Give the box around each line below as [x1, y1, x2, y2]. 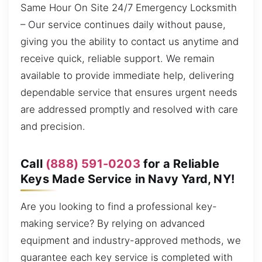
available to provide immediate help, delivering [20, 70, 234, 82]
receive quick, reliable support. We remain [20, 53, 215, 65]
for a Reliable [140, 156, 219, 171]
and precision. [20, 120, 85, 133]
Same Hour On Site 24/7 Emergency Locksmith [20, 2, 237, 14]
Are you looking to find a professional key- [20, 201, 217, 213]
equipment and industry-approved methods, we [20, 235, 241, 247]
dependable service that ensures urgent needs [20, 87, 237, 99]
